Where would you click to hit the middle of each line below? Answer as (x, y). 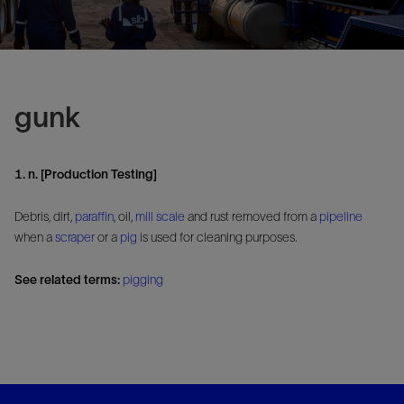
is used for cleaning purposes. (217, 237)
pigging (143, 279)
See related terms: (67, 279)
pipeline (341, 216)
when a (35, 237)
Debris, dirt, (45, 216)
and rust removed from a (252, 216)
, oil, (124, 216)
